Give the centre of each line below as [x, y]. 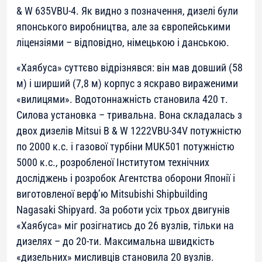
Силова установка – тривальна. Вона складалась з [129, 115]
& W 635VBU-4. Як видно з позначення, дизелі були [127, 11]
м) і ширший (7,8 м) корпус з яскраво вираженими [127, 83]
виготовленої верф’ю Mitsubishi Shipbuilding [112, 194]
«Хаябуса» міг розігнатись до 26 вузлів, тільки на [125, 225]
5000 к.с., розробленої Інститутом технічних [113, 162]
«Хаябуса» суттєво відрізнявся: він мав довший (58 [130, 67]
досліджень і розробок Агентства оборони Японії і [126, 178]
